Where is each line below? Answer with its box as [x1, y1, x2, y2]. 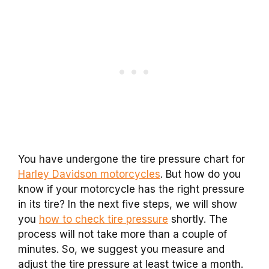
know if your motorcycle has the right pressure [18, 183, 244, 195]
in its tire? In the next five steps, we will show [18, 198, 237, 210]
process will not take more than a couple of [18, 228, 227, 240]
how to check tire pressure [39, 213, 168, 225]
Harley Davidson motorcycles [18, 168, 160, 180]
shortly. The [168, 213, 228, 225]
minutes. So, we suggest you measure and [18, 243, 225, 255]
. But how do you [160, 168, 241, 180]
